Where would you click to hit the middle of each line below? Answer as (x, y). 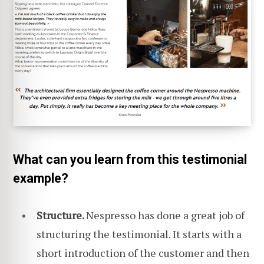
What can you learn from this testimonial (130, 160)
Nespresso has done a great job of (165, 215)
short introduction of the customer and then (143, 253)
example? (41, 179)
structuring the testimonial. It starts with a (139, 234)
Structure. (61, 215)
